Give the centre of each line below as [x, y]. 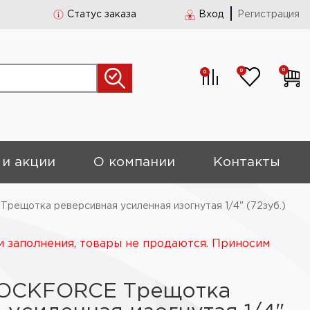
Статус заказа [102, 15]
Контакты [247, 162]
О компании [135, 162]
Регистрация [268, 15]
